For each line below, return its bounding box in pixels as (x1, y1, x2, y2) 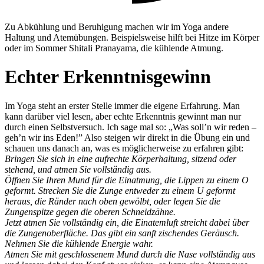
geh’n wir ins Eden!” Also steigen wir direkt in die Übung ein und (5, 132, 250, 143)
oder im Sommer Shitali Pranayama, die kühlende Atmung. (5, 42, 223, 53)
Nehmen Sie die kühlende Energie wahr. (5, 238, 153, 249)
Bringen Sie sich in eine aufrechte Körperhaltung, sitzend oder (5, 153, 236, 164)
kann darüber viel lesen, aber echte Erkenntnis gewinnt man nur (5, 111, 241, 121)
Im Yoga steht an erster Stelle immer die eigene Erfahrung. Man (5, 100, 240, 111)
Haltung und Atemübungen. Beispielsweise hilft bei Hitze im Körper (5, 32, 259, 42)
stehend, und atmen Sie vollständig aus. (5, 164, 151, 174)
